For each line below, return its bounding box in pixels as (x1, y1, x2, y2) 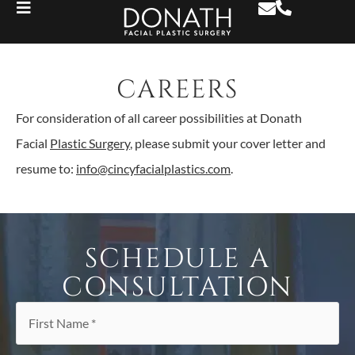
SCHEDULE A (85, 241, 270, 278)
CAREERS (116, 73, 239, 108)
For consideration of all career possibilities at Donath (16, 110, 302, 126)
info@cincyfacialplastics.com (76, 161, 231, 177)
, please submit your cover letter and (130, 136, 326, 151)
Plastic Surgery (50, 136, 130, 151)
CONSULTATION (62, 269, 293, 307)
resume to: (16, 161, 76, 177)
